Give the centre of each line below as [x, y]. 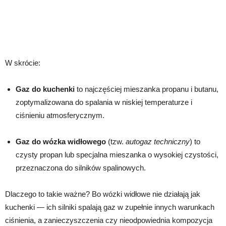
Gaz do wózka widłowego [61, 142]
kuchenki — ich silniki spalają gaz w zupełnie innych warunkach [110, 207]
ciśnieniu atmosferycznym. [60, 116]
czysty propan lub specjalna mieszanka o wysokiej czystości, [117, 155]
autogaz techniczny [158, 142]
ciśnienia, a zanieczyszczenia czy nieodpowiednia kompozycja [109, 220]
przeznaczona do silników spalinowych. [81, 168]
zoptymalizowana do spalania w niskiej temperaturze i [104, 102]
